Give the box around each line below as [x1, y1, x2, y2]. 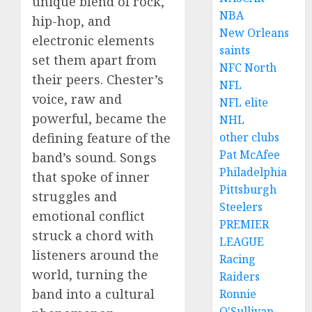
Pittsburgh [219, 182, 277, 197]
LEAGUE [219, 234, 265, 249]
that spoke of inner [32, 168, 150, 185]
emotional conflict [32, 207, 145, 224]
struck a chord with [32, 226, 154, 244]
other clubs [219, 130, 280, 145]
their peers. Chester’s [32, 70, 164, 88]
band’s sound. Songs [32, 148, 157, 166]
